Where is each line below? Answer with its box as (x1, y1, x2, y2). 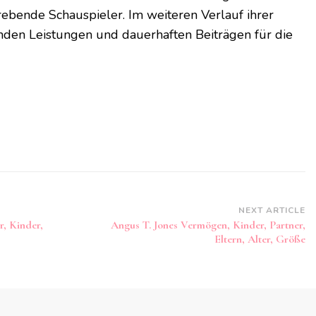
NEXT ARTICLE (238, 205, 305, 217)
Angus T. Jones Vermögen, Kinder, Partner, (110, 218, 305, 233)
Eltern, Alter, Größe (214, 232, 305, 247)
